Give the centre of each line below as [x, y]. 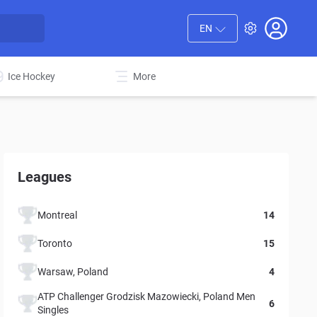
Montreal [58, 215]
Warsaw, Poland [73, 271]
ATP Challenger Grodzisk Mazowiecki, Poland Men [147, 296]
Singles [53, 310]
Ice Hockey [31, 76]
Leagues [45, 177]
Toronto [55, 243]
